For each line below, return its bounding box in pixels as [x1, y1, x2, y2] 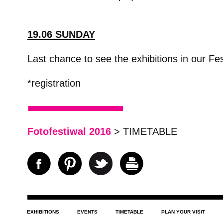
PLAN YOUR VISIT [161, 209, 205, 215]
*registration [27, 78, 81, 89]
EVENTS [77, 209, 98, 215]
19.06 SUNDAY [27, 29, 95, 40]
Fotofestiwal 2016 [27, 126, 111, 137]
